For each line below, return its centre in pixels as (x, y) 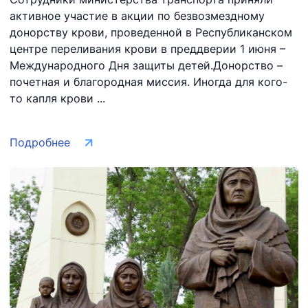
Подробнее (40, 142)
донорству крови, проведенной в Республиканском (151, 32)
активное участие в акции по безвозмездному (137, 16)
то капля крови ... (57, 98)
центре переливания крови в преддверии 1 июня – (147, 49)
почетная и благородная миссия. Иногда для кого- (148, 82)
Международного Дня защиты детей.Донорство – (146, 65)
